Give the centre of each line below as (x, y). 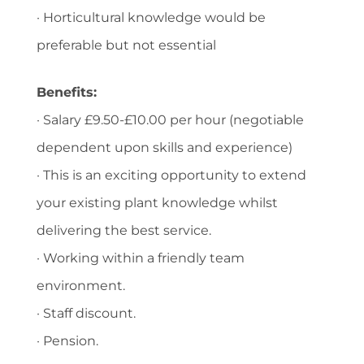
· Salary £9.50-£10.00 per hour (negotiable (170, 119)
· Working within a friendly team (141, 258)
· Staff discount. (86, 313)
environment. (81, 285)
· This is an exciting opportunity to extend (171, 175)
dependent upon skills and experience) (165, 147)
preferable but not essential (126, 45)
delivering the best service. (124, 230)
